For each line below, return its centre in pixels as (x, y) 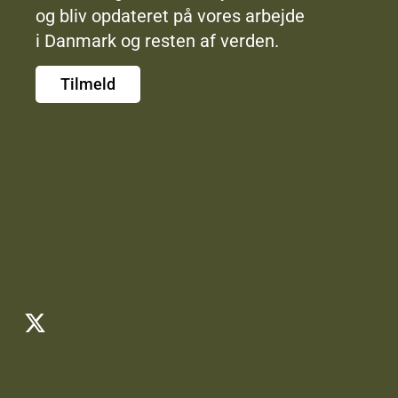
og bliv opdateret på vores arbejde (170, 16)
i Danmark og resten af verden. (157, 41)
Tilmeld (88, 84)
